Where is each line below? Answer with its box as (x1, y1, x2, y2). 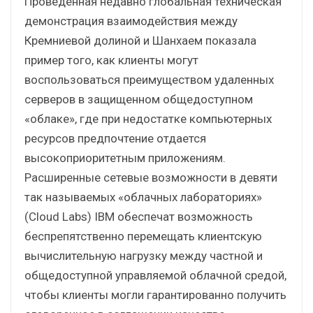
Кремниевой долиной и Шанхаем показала (24, 33, 256, 48)
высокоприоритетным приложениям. (24, 150, 226, 165)
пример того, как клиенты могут (24, 52, 198, 67)
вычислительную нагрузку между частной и (24, 248, 263, 263)
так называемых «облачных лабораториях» (24, 189, 262, 204)
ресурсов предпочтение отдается (24, 131, 206, 145)
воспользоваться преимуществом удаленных (24, 72, 274, 87)
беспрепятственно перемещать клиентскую (24, 228, 262, 243)
